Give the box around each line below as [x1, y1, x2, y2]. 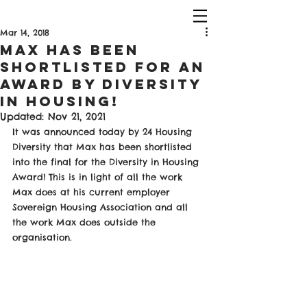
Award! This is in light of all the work [12, 171, 186, 182]
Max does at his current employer [12, 186, 173, 197]
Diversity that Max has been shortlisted [12, 141, 195, 152]
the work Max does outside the [12, 217, 159, 228]
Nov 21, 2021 [48, 110, 106, 123]
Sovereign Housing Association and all [12, 201, 191, 212]
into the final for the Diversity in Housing [12, 156, 202, 167]
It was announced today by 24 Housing [12, 126, 195, 137]
